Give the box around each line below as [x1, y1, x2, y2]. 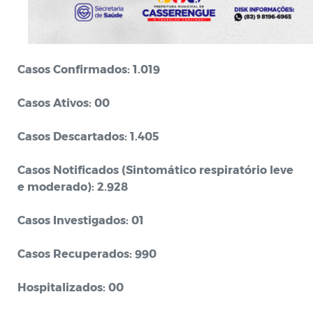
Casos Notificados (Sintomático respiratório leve [17, 163, 293, 176]
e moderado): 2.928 [17, 180, 128, 193]
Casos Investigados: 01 [17, 213, 144, 226]
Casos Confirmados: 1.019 [17, 62, 160, 75]
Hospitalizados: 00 [17, 280, 124, 293]
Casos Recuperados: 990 [17, 247, 156, 260]
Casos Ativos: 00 [17, 96, 110, 109]
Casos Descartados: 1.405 [17, 129, 159, 143]
